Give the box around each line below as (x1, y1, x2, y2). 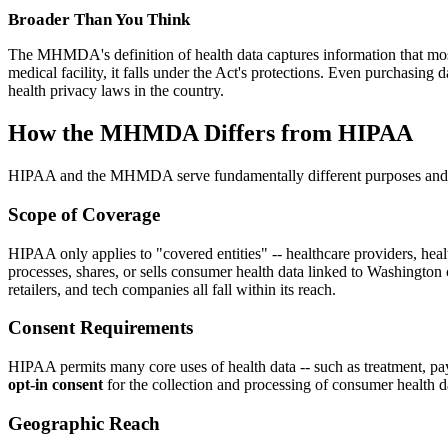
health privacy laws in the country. (8, 82, 224, 100)
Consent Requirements (8, 317, 193, 339)
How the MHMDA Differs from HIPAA (8, 120, 413, 147)
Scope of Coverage (8, 203, 160, 225)
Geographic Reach (8, 412, 160, 434)
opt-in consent (8, 376, 103, 394)
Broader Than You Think (8, 10, 190, 30)
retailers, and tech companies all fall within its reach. (8, 280, 336, 298)
